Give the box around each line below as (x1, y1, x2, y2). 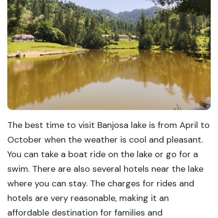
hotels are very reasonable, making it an (7, 192, 169, 204)
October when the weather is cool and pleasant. (7, 134, 203, 146)
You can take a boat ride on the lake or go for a (7, 148, 198, 161)
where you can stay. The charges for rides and (7, 178, 194, 190)
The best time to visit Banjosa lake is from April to (7, 119, 210, 131)
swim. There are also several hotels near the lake (7, 163, 203, 175)
